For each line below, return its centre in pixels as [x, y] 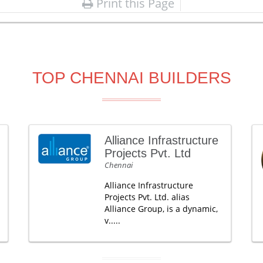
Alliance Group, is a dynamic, [161, 208]
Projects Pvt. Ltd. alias [147, 197]
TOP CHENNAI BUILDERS [131, 77]
